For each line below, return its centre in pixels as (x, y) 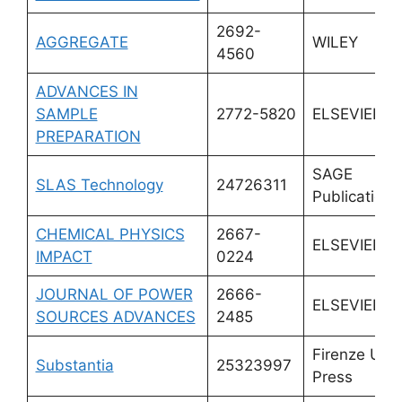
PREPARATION (88, 136)
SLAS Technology (99, 184)
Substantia (74, 365)
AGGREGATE (82, 42)
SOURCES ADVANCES (115, 316)
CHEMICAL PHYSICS (110, 234)
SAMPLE (66, 114)
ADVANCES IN (87, 91)
